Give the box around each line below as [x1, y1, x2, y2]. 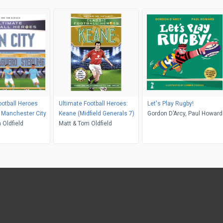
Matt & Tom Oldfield [58, 119, 112, 127]
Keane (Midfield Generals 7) [58, 110, 134, 117]
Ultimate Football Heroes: [58, 100, 128, 107]
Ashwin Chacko [147, 119, 190, 127]
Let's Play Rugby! [147, 100, 194, 107]
